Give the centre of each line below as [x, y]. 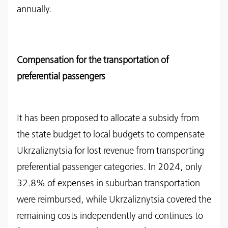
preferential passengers [61, 77]
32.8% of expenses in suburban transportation [108, 183]
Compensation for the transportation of [93, 60]
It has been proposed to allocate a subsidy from [108, 118]
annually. [34, 9]
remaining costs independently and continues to [110, 216]
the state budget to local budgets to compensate [111, 135]
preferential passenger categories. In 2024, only [109, 167]
